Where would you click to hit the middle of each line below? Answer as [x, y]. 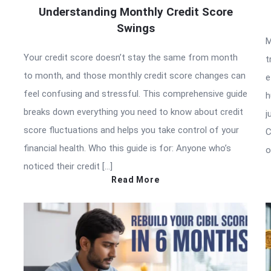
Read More [135, 179]
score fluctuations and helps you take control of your [131, 130]
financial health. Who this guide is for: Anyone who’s [127, 148]
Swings [135, 28]
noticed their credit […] [68, 166]
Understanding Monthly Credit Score [135, 11]
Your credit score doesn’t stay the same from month [131, 57]
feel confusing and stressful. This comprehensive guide [135, 93]
